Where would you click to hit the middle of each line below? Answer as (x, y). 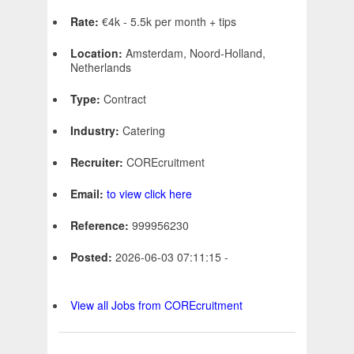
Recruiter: (98, 162)
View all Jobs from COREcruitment (156, 305)
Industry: (96, 131)
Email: (88, 194)
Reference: (101, 226)
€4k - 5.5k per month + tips (169, 22)
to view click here (149, 194)
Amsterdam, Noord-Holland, (196, 53)
